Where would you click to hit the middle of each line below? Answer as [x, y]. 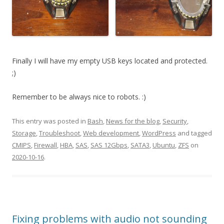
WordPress [159, 133]
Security [175, 121]
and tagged [194, 133]
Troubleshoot [59, 133]
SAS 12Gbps [109, 145]
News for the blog [133, 121]
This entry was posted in [50, 121]
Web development [111, 133]
